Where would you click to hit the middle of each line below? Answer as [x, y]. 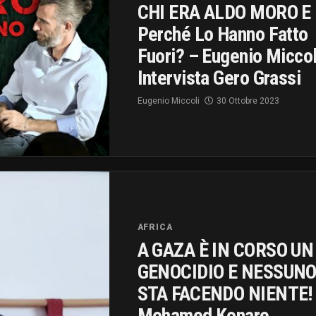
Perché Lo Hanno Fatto [223, 35]
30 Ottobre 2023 [248, 101]
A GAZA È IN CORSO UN [225, 250]
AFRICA [155, 227]
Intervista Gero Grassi [219, 78]
